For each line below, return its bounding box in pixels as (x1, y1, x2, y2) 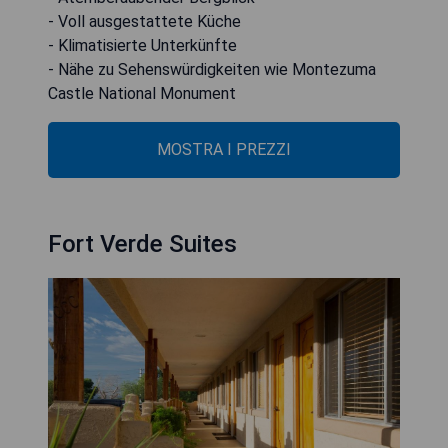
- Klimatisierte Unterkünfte (48, 35, 237, 55)
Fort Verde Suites (48, 229, 237, 258)
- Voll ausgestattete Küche (48, 11, 241, 31)
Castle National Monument (48, 83, 236, 103)
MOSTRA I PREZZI (157, 139, 291, 159)
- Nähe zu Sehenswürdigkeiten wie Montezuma (48, 59, 376, 79)
